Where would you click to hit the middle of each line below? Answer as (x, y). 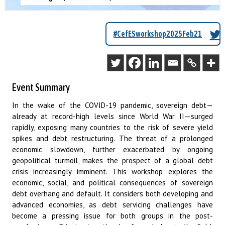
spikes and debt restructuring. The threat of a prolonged (113, 138)
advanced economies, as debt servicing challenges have (113, 204)
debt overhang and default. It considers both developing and (113, 193)
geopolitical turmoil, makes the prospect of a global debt (113, 160)
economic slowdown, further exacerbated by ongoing (113, 149)
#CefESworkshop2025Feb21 (158, 34)
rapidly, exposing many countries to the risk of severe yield (113, 127)
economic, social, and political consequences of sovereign (113, 182)
